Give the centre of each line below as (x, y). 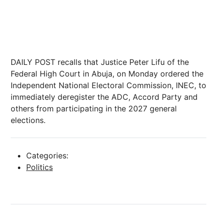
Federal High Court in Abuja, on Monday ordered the (107, 74)
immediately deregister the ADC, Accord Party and (104, 97)
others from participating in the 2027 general (94, 108)
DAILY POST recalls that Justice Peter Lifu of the (100, 62)
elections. (28, 120)
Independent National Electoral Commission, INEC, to (108, 85)
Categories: (47, 155)
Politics (39, 167)
